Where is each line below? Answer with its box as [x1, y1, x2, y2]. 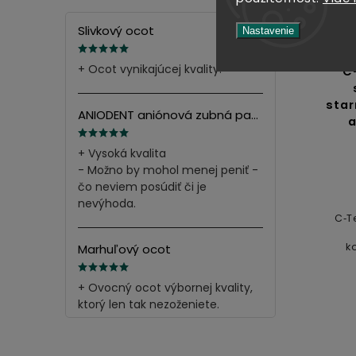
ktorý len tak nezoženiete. [78, 296, 219, 313]
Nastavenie [242, 25, 294, 37]
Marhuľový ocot [78, 241, 171, 258]
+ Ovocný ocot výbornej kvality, [78, 280, 253, 296]
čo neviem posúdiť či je [78, 179, 207, 195]
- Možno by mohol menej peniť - [78, 162, 258, 179]
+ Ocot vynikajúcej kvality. [78, 61, 222, 78]
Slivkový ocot [78, 22, 154, 40]
